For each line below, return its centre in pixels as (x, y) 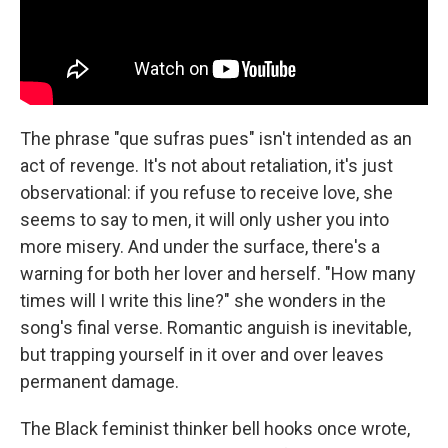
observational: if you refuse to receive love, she (206, 192)
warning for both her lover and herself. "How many (218, 273)
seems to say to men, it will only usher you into (204, 219)
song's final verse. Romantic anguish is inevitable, (215, 327)
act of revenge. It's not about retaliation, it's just (206, 165)
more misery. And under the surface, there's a (200, 246)
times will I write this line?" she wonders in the (203, 300)
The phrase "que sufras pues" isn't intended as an (216, 138)
